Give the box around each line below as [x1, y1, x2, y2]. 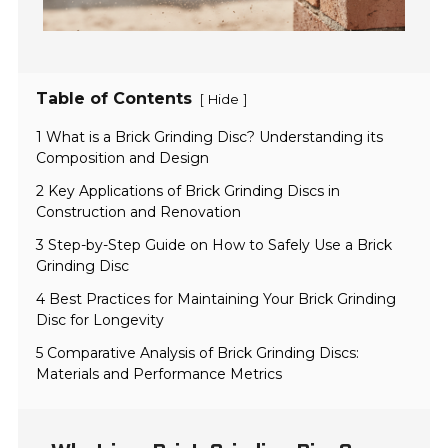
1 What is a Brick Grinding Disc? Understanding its [36, 128, 384, 147]
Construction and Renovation [36, 203, 242, 222]
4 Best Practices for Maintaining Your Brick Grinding [36, 290, 397, 309]
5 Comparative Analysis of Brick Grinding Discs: [36, 344, 360, 363]
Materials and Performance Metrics [36, 365, 283, 384]
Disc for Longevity [36, 311, 165, 330]
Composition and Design [36, 149, 210, 168]
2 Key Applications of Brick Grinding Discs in [36, 182, 341, 201]
